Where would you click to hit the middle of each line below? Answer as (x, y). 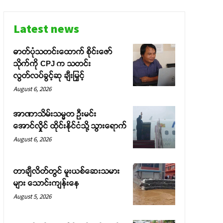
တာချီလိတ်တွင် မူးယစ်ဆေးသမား (66, 171)
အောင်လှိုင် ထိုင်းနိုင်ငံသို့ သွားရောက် (70, 126)
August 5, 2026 (32, 196)
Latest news (46, 29)
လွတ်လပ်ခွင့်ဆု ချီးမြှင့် (49, 76)
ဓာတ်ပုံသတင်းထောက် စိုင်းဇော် (63, 52)
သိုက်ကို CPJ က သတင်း (52, 64)
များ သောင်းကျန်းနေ (46, 183)
